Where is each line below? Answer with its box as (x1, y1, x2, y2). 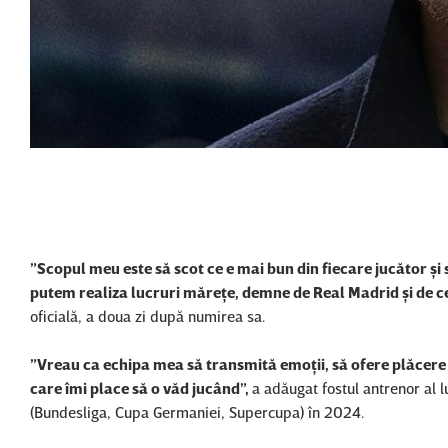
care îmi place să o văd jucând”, (30, 378, 252, 399)
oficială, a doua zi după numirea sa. (30, 306, 265, 327)
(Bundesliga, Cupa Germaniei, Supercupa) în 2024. (30, 402, 364, 423)
